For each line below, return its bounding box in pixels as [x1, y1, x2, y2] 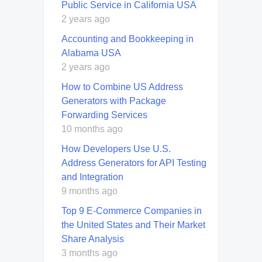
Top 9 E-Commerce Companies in [61, 205, 202, 216]
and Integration [61, 171, 123, 182]
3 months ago [61, 247, 118, 258]
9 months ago [61, 185, 118, 196]
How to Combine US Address [61, 81, 183, 92]
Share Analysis [61, 233, 126, 244]
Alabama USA [61, 47, 121, 58]
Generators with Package [61, 95, 166, 106]
